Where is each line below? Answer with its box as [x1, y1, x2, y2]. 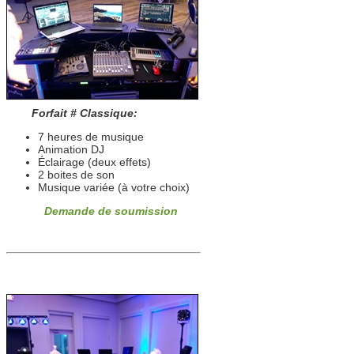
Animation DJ [38, 143, 104, 156]
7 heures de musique [38, 130, 144, 143]
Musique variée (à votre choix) [38, 181, 190, 194]
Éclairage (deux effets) [38, 156, 151, 168]
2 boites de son [38, 168, 115, 181]
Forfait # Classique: [6, 107, 137, 119]
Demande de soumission [44, 205, 178, 217]
